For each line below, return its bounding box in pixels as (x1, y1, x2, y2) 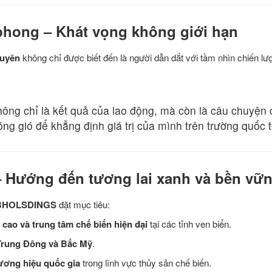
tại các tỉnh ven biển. (148, 217, 231, 231)
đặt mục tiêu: (56, 198, 110, 211)
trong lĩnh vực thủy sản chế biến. (80, 256, 211, 270)
